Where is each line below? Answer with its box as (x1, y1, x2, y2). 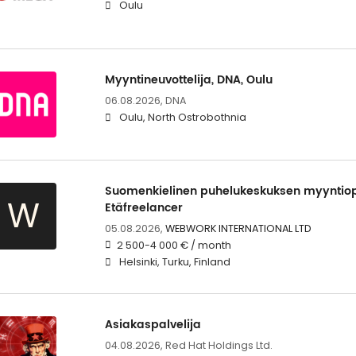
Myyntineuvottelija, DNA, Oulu (104, 70, 273, 89)
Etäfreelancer (104, 198, 183, 217)
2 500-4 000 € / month (116, 238, 231, 252)
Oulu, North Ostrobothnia (118, 110, 246, 124)
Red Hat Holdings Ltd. (164, 338, 273, 352)
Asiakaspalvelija (104, 315, 201, 334)
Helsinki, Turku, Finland (118, 254, 230, 269)
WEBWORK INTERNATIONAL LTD (164, 221, 311, 235)
